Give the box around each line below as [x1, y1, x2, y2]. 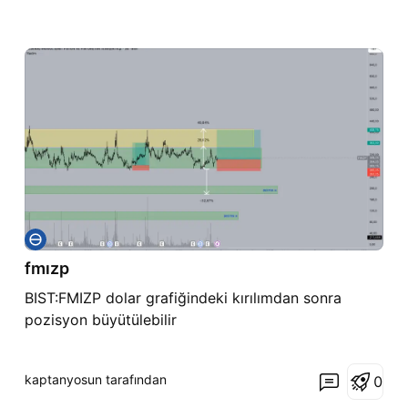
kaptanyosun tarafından [24, 371, 167, 387]
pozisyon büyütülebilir [24, 310, 177, 329]
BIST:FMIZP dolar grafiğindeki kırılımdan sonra [24, 288, 342, 307]
